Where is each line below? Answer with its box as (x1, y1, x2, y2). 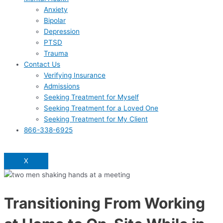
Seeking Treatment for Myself (44, 93, 139, 101)
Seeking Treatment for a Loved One (44, 104, 158, 112)
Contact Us (24, 60, 60, 68)
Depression (44, 27, 80, 35)
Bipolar (44, 16, 66, 24)
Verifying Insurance (44, 71, 106, 79)
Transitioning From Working (4, 194, 205, 213)
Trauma (44, 49, 68, 57)
